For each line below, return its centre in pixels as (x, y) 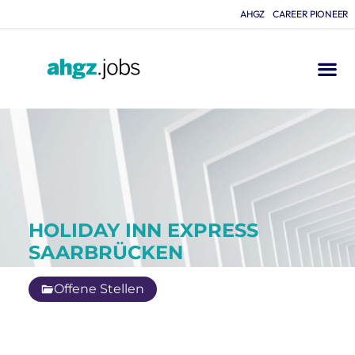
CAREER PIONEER (311, 14)
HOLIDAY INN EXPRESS (143, 230)
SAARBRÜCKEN (106, 252)
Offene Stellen (99, 289)
